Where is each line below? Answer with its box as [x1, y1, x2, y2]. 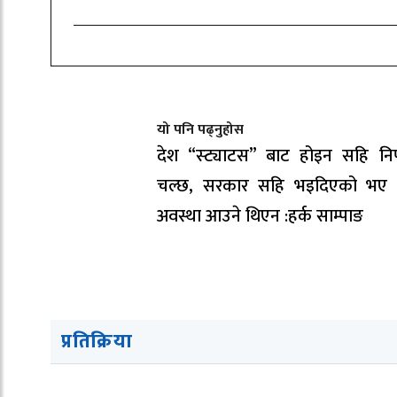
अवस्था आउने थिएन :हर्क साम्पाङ [157, 201, 363, 232]
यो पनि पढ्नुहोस [157, 118, 244, 143]
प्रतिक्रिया [61, 325, 133, 359]
